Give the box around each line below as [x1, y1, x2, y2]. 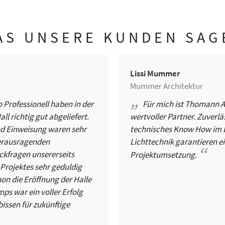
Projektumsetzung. [130, 149, 197, 160]
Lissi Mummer [130, 68, 180, 79]
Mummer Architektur [130, 80, 203, 91]
